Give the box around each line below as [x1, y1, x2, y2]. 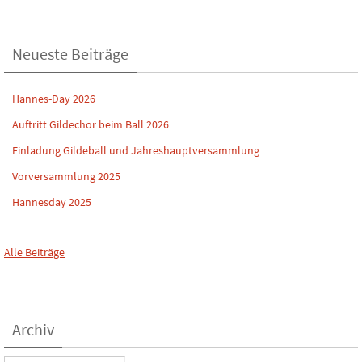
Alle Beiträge [4, 244, 65, 259]
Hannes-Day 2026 [12, 90, 95, 106]
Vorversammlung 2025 [12, 168, 120, 183]
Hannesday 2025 [12, 194, 91, 209]
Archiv [12, 318, 54, 339]
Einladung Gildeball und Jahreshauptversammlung [12, 142, 259, 158]
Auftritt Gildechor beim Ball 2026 [12, 116, 169, 132]
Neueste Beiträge [12, 43, 128, 64]
